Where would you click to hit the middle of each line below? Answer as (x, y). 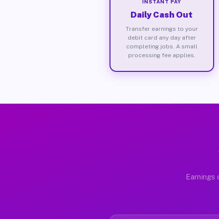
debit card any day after (162, 37)
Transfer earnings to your (162, 29)
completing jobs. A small (162, 46)
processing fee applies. (162, 55)
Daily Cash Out (162, 14)
